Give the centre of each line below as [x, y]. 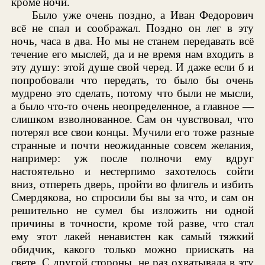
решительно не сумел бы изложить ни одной [132, 210]
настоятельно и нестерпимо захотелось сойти [132, 171]
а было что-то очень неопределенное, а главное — [132, 106]
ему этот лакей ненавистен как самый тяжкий [132, 236]
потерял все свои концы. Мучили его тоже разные [132, 132]
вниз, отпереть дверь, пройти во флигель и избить [132, 184]
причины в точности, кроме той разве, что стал [132, 223]
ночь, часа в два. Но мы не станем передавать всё [132, 41]
